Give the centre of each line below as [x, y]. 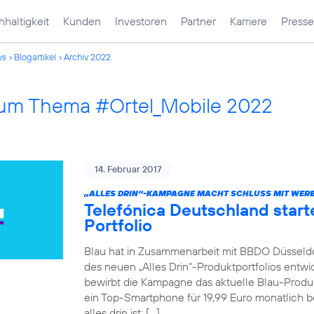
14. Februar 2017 [128, 169]
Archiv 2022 [87, 57]
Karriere [248, 21]
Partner [198, 21]
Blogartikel [35, 57]
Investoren [141, 21]
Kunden [82, 21]
